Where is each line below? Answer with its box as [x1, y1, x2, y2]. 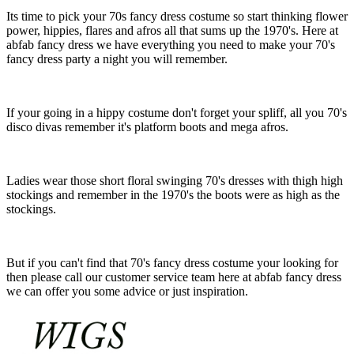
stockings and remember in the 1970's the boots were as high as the [6, 187, 340, 201]
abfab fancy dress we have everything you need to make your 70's [6, 37, 335, 51]
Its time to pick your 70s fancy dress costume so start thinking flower [6, 9, 348, 23]
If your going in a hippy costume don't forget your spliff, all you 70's [6, 105, 347, 119]
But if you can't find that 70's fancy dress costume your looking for [6, 255, 338, 269]
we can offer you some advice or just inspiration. [6, 284, 248, 298]
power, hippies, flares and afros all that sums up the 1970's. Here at [6, 23, 338, 37]
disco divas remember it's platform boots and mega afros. [6, 119, 288, 134]
